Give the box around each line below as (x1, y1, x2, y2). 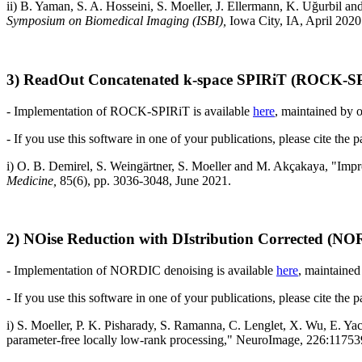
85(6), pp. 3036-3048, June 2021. (60, 173, 231, 187)
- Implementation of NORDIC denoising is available (6, 263, 276, 278)
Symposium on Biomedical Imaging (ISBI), (6, 14, 226, 28)
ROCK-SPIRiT (110, 103, 190, 118)
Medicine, (6, 173, 60, 187)
